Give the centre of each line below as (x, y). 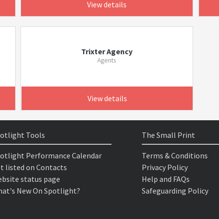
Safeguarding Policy (175, 190)
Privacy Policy (164, 167)
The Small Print (168, 135)
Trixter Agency (107, 51)
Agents (107, 60)
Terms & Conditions (175, 155)
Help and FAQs (165, 179)
